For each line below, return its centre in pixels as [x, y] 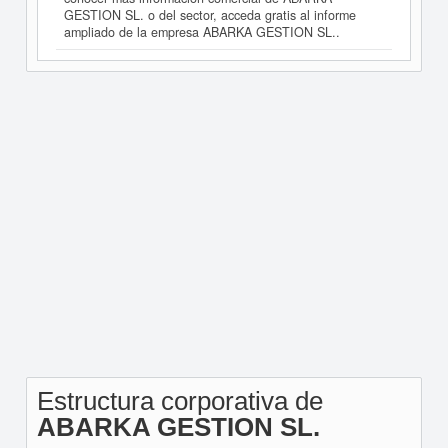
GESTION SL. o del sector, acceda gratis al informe [210, 15]
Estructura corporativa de [179, 401]
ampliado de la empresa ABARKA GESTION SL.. [202, 32]
